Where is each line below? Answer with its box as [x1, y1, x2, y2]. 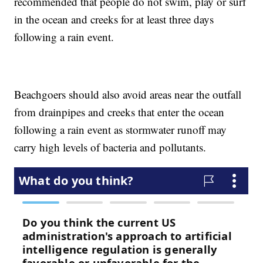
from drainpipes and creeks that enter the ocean [14, 104, 225, 120]
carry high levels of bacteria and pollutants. [14, 140, 207, 155]
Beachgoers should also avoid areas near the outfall [14, 87, 242, 102]
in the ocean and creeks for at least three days [14, 12, 214, 27]
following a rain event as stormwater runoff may [14, 122, 227, 137]
